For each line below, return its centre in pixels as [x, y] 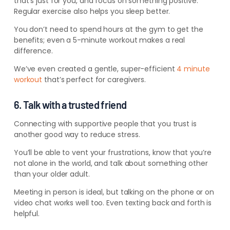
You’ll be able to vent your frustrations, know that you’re [113, 153]
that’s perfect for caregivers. [94, 80]
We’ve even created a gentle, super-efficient [95, 69]
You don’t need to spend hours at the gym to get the [108, 30]
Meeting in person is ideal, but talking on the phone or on [114, 192]
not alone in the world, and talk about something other [111, 164]
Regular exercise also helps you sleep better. [92, 12]
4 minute [193, 69]
